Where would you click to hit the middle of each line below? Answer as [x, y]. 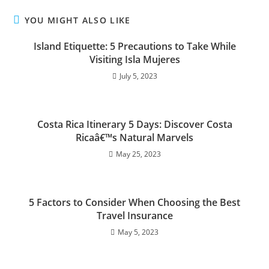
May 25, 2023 [138, 154]
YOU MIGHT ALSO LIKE [77, 20]
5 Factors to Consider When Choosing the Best [134, 202]
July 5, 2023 [138, 76]
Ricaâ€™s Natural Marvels [134, 137]
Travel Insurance [134, 215]
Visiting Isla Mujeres [134, 59]
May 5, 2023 [138, 232]
